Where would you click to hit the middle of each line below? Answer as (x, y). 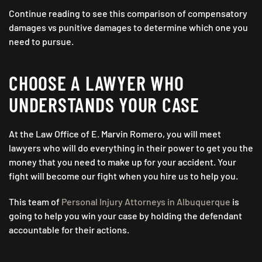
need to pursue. (41, 42)
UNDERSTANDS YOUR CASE (104, 105)
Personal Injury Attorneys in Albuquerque (146, 202)
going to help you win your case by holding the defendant (125, 216)
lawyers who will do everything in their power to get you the (131, 148)
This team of (35, 202)
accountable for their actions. (71, 230)
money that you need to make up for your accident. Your (123, 162)
